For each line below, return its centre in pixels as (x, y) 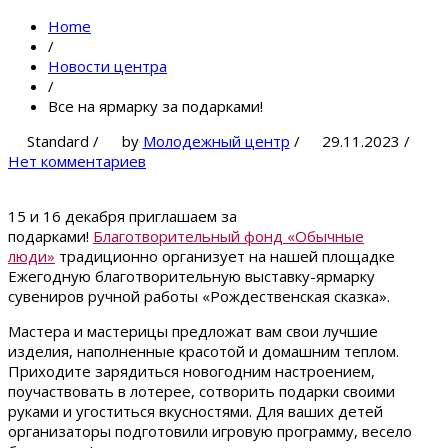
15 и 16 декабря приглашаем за (122, 216)
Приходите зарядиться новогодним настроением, (191, 371)
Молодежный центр (216, 141)
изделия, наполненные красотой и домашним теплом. (203, 351)
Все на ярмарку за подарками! (155, 106)
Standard (57, 141)
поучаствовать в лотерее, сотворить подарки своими (201, 391)
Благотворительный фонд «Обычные (228, 236)
